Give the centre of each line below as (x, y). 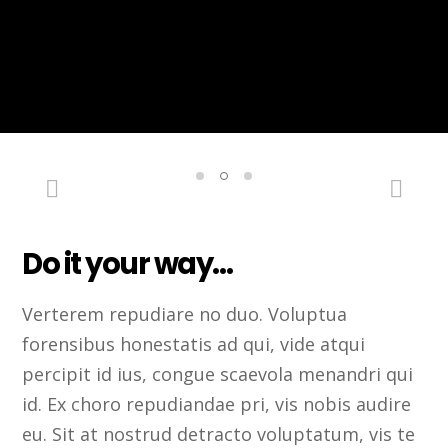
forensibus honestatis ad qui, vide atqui (194, 344)
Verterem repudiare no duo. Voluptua (185, 314)
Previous (106, 186)
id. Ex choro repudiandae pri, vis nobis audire (217, 404)
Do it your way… (127, 264)
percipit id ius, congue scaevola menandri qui (218, 374)
